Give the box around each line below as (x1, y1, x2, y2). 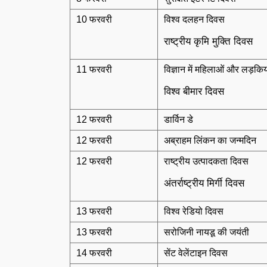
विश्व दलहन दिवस (164, 14, 225, 24)
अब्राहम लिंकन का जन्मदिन (164, 135, 256, 145)
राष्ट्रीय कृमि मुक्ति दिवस (164, 36, 253, 47)
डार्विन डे (164, 114, 193, 125)
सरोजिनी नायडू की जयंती (164, 227, 249, 237)
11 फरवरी (76, 64, 112, 74)
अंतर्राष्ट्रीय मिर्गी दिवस (164, 178, 244, 189)
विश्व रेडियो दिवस (164, 206, 223, 216)
